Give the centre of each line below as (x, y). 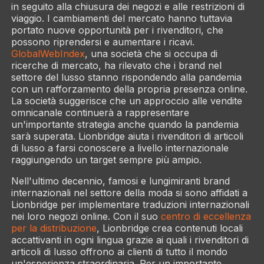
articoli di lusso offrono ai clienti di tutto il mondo (119, 252)
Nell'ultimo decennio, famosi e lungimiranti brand (120, 181)
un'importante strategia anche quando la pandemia (125, 124)
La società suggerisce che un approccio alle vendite (126, 101)
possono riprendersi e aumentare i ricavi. (103, 42)
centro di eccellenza (206, 216)
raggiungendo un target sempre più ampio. (106, 160)
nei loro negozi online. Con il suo (86, 216)
